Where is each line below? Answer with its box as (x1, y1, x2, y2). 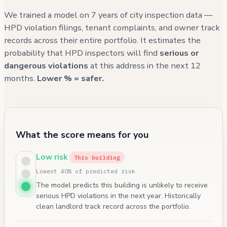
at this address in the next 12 (88, 60, 201, 71)
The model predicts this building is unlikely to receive (36, 180, 208, 190)
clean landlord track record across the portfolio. (36, 201, 191, 211)
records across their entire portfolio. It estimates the (4, 34, 201, 46)
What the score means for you (16, 128, 148, 141)
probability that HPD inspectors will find (4, 47, 160, 59)
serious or (160, 47, 199, 59)
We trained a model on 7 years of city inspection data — (4, 9, 213, 21)
